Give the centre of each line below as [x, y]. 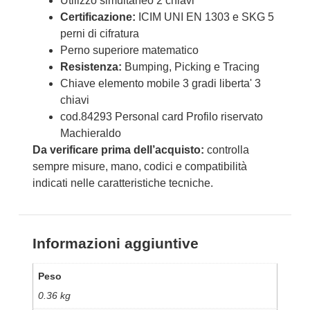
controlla [226, 150]
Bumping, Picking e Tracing [190, 67]
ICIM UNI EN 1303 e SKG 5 [204, 17]
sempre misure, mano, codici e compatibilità [139, 167]
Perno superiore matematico [129, 51]
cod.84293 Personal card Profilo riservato [161, 117]
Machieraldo [90, 134]
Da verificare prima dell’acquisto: [118, 150]
